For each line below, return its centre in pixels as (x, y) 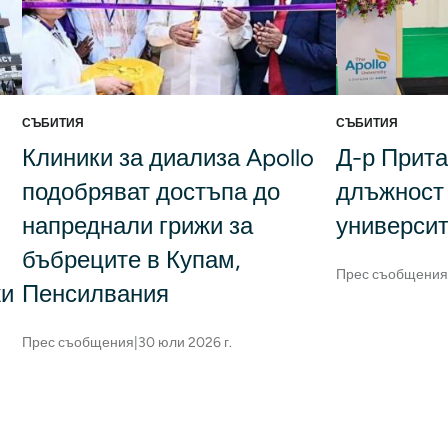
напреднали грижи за (137, 226)
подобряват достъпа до (150, 192)
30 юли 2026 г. (184, 343)
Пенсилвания (95, 294)
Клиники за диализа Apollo (167, 158)
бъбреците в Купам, (130, 260)
